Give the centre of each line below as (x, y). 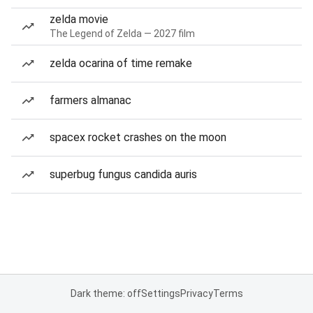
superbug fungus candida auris (123, 174)
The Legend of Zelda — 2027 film (122, 34)
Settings (160, 293)
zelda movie (79, 19)
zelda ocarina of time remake (121, 63)
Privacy (196, 293)
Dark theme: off (105, 293)
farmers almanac (90, 100)
